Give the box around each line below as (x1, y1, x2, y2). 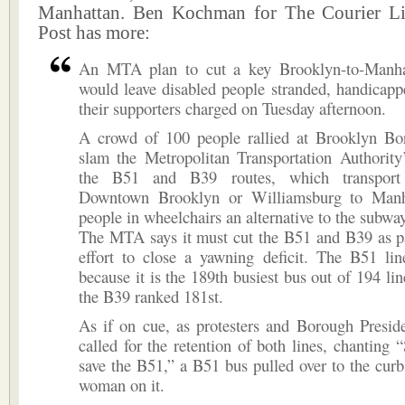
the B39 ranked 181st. (79, 285, 223, 307)
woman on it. (79, 373, 165, 396)
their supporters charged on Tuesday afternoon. (79, 97, 386, 119)
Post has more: (38, 22, 150, 43)
